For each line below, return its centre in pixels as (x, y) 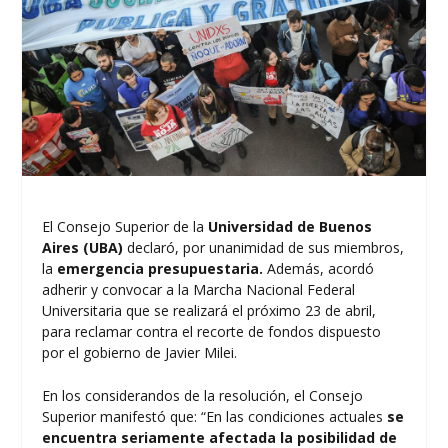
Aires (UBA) (83, 247)
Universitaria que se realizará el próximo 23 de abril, (209, 310)
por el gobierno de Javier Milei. (140, 352)
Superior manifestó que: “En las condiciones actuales (215, 417)
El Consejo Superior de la (125, 226)
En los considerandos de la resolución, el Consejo (203, 396)
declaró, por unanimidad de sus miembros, (266, 247)
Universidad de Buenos (290, 226)
